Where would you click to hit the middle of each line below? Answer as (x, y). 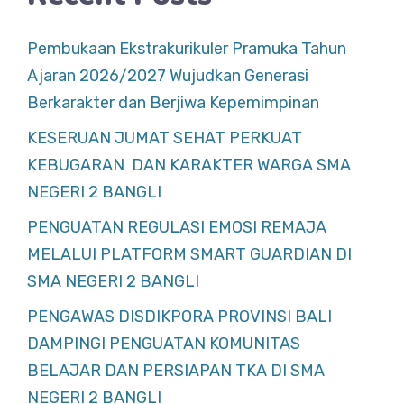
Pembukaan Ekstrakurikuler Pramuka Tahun (187, 49)
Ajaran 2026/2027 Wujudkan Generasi (168, 76)
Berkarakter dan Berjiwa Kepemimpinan (173, 103)
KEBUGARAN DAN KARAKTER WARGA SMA (189, 165)
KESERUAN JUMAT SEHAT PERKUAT (165, 138)
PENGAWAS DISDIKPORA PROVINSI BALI (179, 317)
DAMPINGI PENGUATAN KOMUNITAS (164, 344)
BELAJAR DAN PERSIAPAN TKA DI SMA (176, 371)
